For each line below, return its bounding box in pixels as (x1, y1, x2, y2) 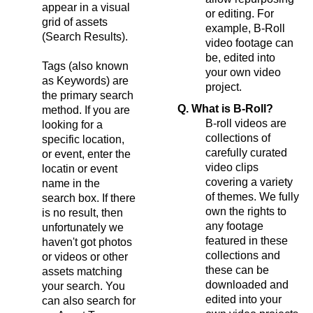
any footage (205, 219, 263, 232)
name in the (42, 177, 100, 189)
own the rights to (205, 205, 286, 217)
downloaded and (205, 278, 289, 291)
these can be (205, 263, 269, 276)
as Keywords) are (42, 74, 129, 87)
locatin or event (42, 162, 117, 175)
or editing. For (205, 7, 274, 20)
